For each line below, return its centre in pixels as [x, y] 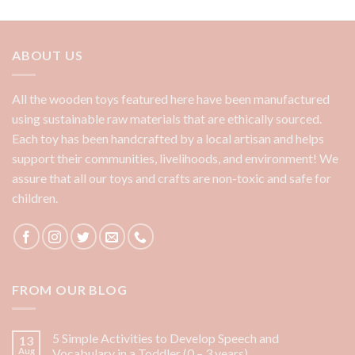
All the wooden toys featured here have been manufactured [171, 98]
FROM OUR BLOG [70, 289]
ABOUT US [48, 55]
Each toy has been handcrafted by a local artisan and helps [168, 138]
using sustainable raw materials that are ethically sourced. [167, 118]
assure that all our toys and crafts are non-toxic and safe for [172, 177]
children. [36, 197]
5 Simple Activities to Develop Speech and [166, 338]
